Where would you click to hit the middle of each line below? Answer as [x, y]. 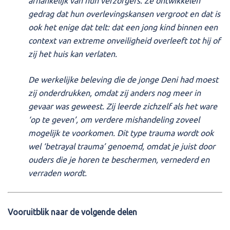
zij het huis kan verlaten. [74, 54]
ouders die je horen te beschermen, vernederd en [119, 159]
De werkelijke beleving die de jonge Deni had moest [123, 79]
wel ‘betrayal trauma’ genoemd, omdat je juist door [122, 146]
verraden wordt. [59, 173]
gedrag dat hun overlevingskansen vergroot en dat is [124, 14]
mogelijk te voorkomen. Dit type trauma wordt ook [121, 133]
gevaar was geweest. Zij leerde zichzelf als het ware [123, 106]
